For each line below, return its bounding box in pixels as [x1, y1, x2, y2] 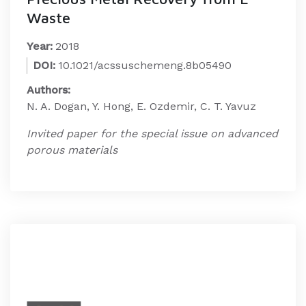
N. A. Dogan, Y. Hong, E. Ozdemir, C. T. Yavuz [27, 100, 256, 113]
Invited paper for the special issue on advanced [27, 127, 278, 140]
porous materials [27, 143, 117, 156]
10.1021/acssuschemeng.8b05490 [58, 59, 232, 72]
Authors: [27, 83, 70, 96]
